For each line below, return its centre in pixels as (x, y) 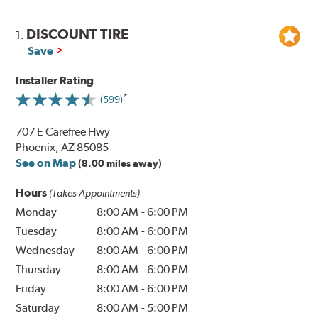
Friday (31, 289)
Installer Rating (55, 81)
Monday (37, 212)
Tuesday (37, 231)
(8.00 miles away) (120, 164)
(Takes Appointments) (95, 193)
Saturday (38, 308)
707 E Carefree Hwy (63, 132)
